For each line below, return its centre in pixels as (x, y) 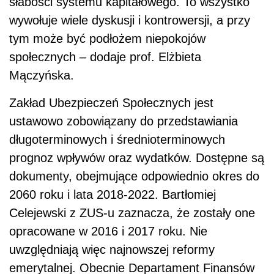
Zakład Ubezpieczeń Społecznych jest (111, 103)
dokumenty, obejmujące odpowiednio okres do (134, 176)
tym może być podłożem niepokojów (107, 39)
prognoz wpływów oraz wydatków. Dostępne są (137, 158)
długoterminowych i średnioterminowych (117, 140)
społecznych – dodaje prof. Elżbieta (105, 57)
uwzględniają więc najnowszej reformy (112, 250)
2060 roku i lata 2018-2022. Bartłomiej (113, 195)
